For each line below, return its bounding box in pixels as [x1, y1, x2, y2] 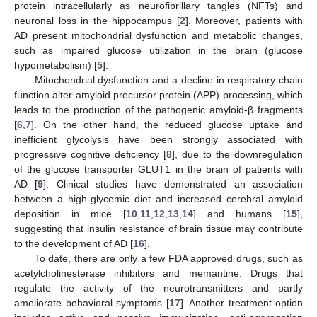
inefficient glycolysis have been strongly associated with [14, 133, 303, 145]
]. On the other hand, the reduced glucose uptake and [31, 118, 303, 130]
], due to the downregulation [172, 148, 303, 160]
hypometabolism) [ [14, 59, 97, 71]
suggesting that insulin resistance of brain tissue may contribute [14, 222, 303, 234]
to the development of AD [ [14, 237, 133, 249]
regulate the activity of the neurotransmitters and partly [14, 282, 303, 294]
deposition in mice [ [14, 207, 126, 219]
